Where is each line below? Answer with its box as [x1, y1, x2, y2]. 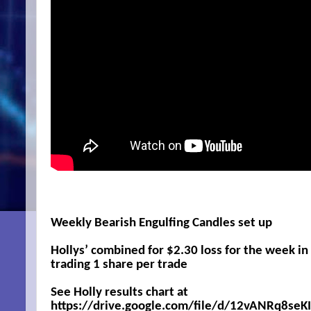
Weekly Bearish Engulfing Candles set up [51, 216, 272, 230]
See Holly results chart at [51, 285, 188, 299]
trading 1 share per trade [51, 258, 187, 271]
